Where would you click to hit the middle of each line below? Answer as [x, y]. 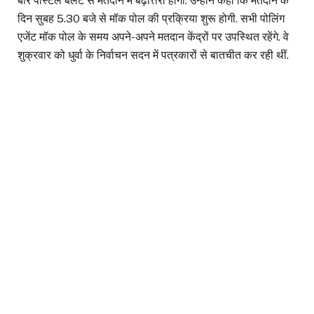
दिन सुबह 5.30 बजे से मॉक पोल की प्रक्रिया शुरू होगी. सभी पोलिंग [151, 18]
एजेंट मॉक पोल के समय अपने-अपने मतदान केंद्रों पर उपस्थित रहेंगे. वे [153, 36]
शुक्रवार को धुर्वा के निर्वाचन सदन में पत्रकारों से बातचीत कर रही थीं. [153, 55]
